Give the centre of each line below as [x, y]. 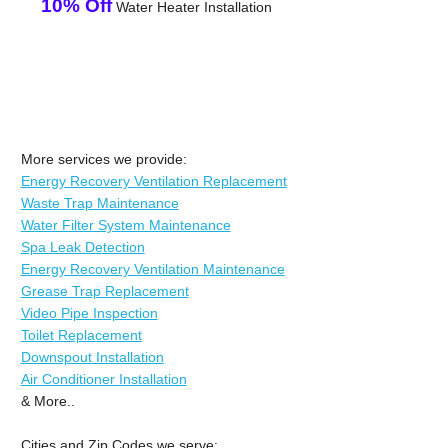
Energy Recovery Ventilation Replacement [153, 180]
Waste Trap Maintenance [99, 202]
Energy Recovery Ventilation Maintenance [152, 268]
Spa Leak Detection [82, 246]
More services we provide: [103, 158]
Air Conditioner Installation [103, 378]
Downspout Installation [92, 356]
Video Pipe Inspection [89, 312]
